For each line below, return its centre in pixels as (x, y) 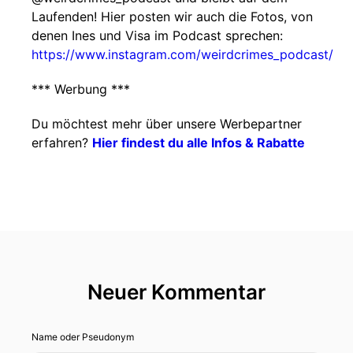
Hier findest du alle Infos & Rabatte (199, 143)
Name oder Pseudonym (83, 337)
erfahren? (62, 143)
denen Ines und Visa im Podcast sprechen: (157, 35)
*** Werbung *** (81, 89)
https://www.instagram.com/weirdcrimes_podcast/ (182, 54)
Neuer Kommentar (176, 292)
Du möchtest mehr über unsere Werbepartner (167, 124)
